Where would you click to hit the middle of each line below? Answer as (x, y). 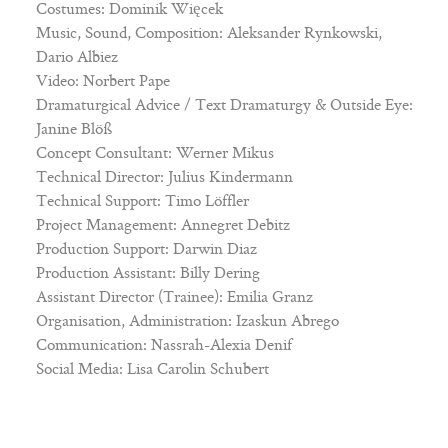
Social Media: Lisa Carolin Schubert (152, 368)
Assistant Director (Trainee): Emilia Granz (174, 296)
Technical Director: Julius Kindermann (164, 176)
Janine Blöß (74, 128)
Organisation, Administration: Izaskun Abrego (187, 320)
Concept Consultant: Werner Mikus (154, 152)
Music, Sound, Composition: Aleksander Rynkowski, (208, 32)
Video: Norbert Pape (102, 80)
